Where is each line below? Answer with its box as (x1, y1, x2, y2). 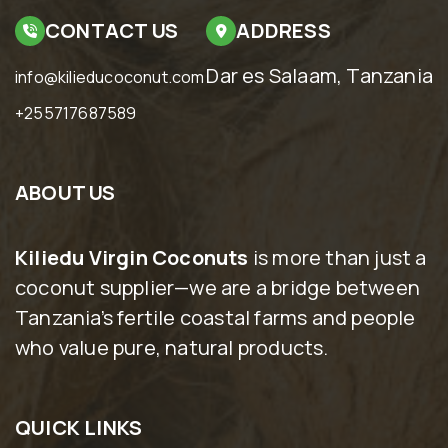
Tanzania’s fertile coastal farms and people (15, 303, 416, 331)
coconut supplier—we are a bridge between (15, 273, 421, 301)
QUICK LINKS (15, 413, 143, 441)
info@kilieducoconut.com (15, 65, 205, 88)
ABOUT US (15, 178, 116, 206)
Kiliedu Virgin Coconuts (15, 243, 249, 271)
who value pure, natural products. (15, 333, 329, 361)
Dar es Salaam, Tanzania (206, 61, 433, 89)
